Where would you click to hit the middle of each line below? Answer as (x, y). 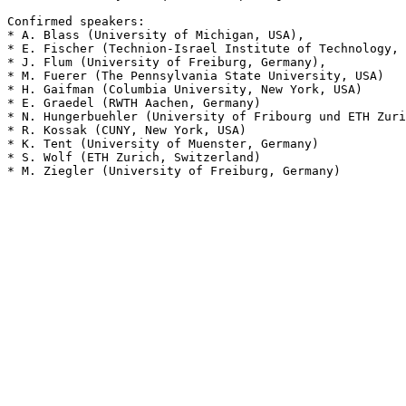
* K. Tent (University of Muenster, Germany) (163, 143)
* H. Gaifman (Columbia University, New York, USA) (185, 89)
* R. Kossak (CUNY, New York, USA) (127, 130)
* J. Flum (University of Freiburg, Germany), (167, 62)
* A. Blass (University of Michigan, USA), (156, 34)
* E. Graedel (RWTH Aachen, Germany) (134, 102)
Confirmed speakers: (76, 21)
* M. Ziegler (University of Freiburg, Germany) (174, 170)
